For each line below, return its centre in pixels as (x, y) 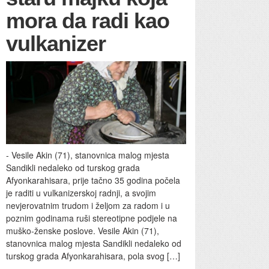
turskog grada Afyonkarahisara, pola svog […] (93, 256)
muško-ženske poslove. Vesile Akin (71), (83, 231)
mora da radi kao (88, 21)
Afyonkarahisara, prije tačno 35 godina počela (93, 180)
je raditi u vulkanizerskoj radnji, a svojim (81, 193)
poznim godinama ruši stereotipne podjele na (92, 218)
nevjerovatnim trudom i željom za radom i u (88, 206)
